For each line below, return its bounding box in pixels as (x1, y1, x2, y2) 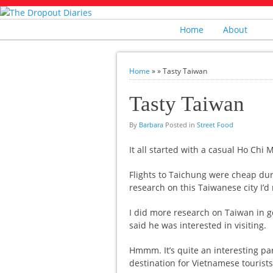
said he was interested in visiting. (129, 219, 266, 231)
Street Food (197, 120, 233, 129)
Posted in (163, 120, 197, 129)
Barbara (139, 120, 163, 129)
